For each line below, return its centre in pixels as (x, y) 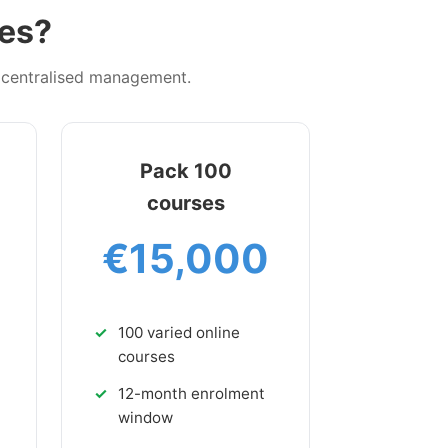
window (145, 418)
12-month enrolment (191, 394)
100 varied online (179, 333)
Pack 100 (185, 170)
